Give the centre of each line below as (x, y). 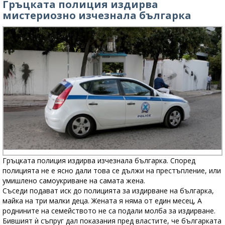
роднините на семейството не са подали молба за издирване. (109, 211)
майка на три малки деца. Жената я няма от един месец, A (102, 201)
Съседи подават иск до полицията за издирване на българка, (108, 191)
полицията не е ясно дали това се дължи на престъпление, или (112, 171)
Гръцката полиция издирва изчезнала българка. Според (99, 161)
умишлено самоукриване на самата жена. (74, 181)
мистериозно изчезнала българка (97, 16)
